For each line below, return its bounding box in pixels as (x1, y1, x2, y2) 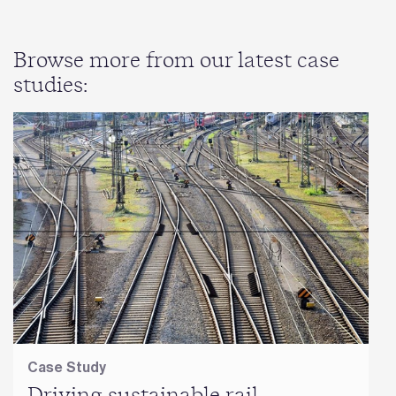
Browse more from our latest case (13, 50, 339, 72)
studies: (13, 75, 88, 97)
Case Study (27, 359, 107, 377)
